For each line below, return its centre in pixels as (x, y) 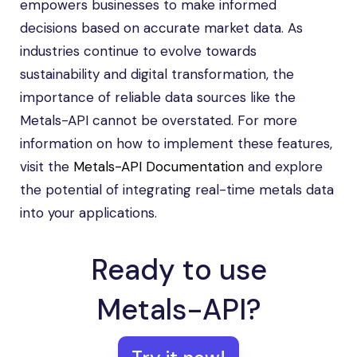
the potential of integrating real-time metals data (177, 190)
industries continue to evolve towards (138, 51)
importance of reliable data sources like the (158, 97)
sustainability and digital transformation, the (157, 74)
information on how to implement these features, (176, 143)
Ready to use (178, 270)
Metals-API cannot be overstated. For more (159, 120)
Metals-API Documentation (159, 167)
